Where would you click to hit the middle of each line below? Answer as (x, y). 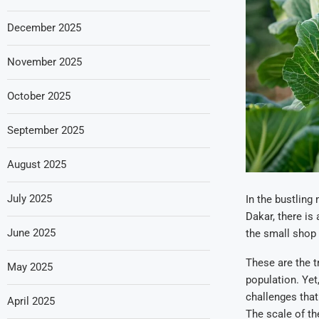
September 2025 (46, 130)
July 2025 (30, 199)
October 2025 (39, 96)
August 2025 (37, 164)
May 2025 (30, 267)
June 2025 (31, 233)
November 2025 (45, 62)
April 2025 (31, 301)
